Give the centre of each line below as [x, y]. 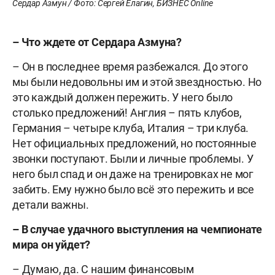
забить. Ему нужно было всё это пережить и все [133, 189]
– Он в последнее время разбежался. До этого [130, 66]
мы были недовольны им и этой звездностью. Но [137, 82]
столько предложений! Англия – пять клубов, [127, 112]
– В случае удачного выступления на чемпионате [137, 229]
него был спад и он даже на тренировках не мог [133, 174]
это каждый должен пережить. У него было [123, 97]
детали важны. [51, 204]
